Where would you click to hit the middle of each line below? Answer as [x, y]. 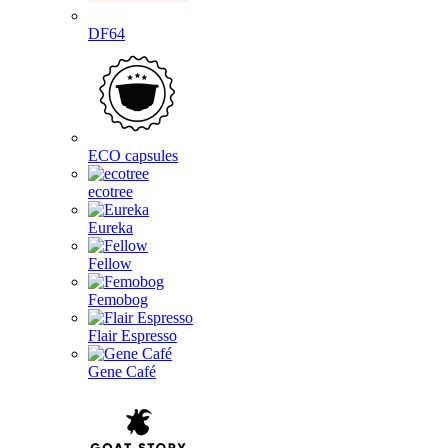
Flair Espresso [132, 335]
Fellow [110, 263]
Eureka [110, 227]
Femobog [118, 299]
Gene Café [122, 371]
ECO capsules [133, 155]
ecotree [110, 191]
